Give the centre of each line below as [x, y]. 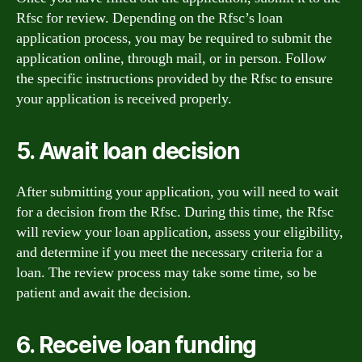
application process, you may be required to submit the [174, 38]
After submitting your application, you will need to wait [177, 192]
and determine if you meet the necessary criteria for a [169, 252]
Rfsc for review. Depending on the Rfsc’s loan [149, 18]
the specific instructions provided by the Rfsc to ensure [175, 78]
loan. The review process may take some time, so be [166, 272]
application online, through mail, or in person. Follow [171, 58]
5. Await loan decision [128, 151]
